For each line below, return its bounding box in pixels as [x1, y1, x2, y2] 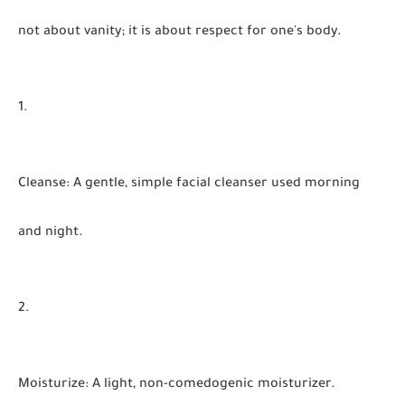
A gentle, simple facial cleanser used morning [70, 177, 360, 192]
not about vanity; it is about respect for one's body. [18, 25, 342, 40]
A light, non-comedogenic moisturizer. [89, 378, 335, 392]
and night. [18, 226, 83, 240]
